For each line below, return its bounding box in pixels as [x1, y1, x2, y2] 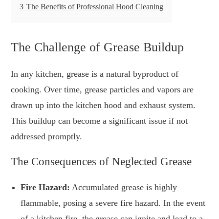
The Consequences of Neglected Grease [11, 155, 192, 168]
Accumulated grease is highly [70, 182, 177, 193]
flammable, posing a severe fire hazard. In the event [21, 198, 206, 208]
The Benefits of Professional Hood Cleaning [26, 2, 164, 12]
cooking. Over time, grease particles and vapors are [11, 85, 194, 95]
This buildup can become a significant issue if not [11, 116, 188, 126]
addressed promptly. [11, 131, 83, 142]
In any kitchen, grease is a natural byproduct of [11, 69, 179, 79]
